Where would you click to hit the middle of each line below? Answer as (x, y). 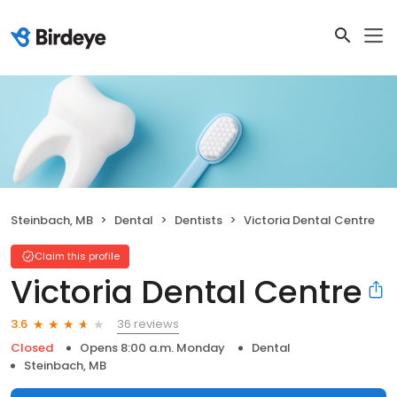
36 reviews (148, 323)
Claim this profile (77, 256)
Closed (32, 347)
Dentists (198, 220)
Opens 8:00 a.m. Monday (152, 347)
